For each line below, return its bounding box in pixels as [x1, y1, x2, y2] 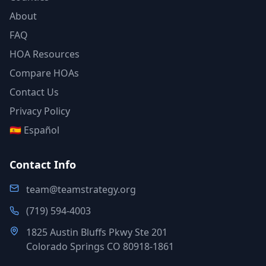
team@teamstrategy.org [26, 183, 136, 196]
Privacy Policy [9, 104, 70, 118]
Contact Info [9, 157, 76, 172]
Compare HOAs [9, 66, 79, 80]
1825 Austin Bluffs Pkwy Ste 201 [26, 226, 167, 239]
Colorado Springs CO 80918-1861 [26, 240, 174, 253]
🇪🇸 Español [9, 123, 59, 137]
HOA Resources [9, 47, 80, 61]
